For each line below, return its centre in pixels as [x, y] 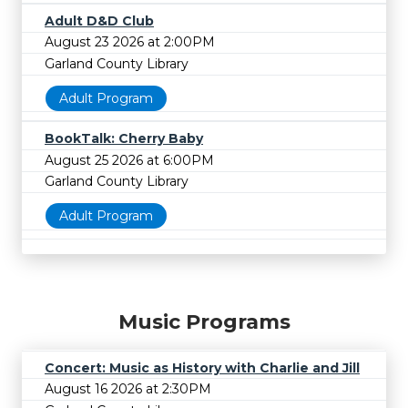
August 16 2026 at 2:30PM [128, 389]
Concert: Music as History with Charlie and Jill [202, 367]
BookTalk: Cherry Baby [124, 139]
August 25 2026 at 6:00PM [129, 160]
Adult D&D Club [99, 20]
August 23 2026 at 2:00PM [130, 42]
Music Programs [204, 321]
